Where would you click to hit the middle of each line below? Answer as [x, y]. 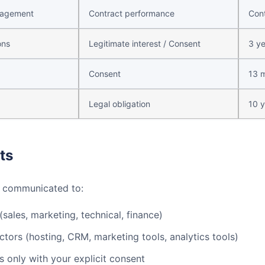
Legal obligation [119, 104]
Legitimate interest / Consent [145, 43]
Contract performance [132, 13]
